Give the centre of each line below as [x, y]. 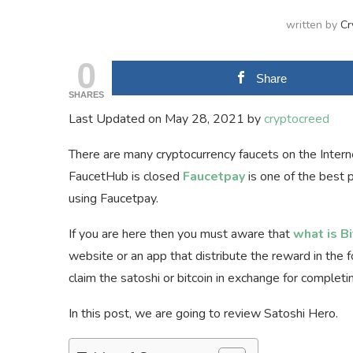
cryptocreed [297, 119]
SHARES [86, 95]
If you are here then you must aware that [181, 234]
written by [314, 25]
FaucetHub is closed [126, 177]
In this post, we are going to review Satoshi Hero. [203, 314]
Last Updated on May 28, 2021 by [166, 119]
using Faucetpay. [113, 199]
